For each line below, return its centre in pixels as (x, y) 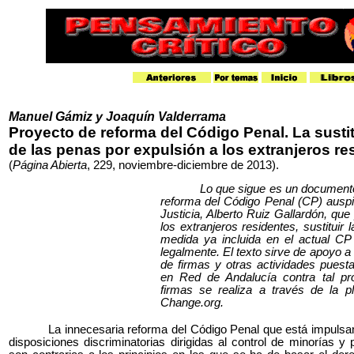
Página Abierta (50, 165)
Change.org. (195, 303)
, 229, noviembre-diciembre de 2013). (183, 165)
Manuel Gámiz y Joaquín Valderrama (117, 117)
